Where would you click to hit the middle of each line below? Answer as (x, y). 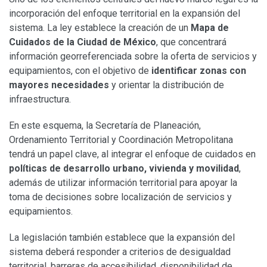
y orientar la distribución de (167, 85)
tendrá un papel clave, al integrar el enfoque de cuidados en (132, 154)
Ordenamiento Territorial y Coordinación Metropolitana (121, 139)
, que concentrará (191, 42)
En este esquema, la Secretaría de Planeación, (105, 125)
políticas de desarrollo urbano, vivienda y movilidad (124, 168)
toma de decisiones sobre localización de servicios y (120, 197)
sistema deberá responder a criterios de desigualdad (120, 252)
